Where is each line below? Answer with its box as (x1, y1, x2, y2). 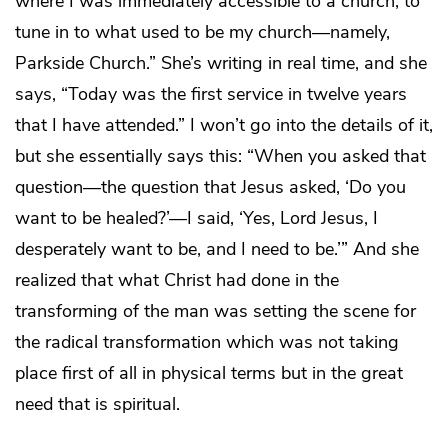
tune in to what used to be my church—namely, (15, 20, 390, 45)
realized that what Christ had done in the (15, 268, 339, 293)
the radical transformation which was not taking (15, 330, 399, 355)
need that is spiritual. (15, 392, 180, 417)
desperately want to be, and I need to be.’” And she (15, 237, 419, 262)
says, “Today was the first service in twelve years (15, 82, 407, 107)
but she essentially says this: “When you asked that (15, 144, 426, 169)
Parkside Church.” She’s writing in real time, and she (15, 51, 427, 76)
